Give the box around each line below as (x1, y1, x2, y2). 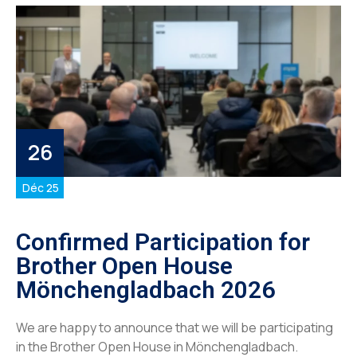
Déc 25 (22, 179, 59, 195)
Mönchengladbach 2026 (16, 275, 275, 304)
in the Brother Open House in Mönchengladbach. (16, 337, 298, 355)
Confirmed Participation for (16, 227, 310, 256)
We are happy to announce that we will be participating (16, 318, 333, 336)
